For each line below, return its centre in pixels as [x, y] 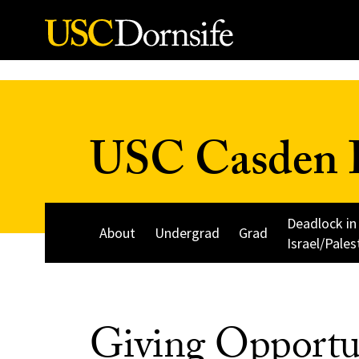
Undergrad [187, 233]
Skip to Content [63, 32]
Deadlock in [322, 223]
